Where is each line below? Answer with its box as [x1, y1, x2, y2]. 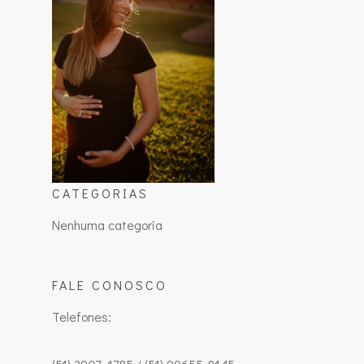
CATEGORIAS [52, 184, 149, 201]
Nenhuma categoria [52, 216, 162, 233]
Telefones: [52, 308, 111, 325]
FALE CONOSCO [52, 276, 167, 293]
